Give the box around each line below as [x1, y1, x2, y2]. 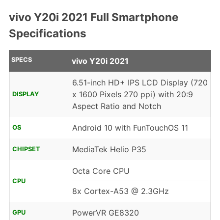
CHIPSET [12, 145, 40, 153]
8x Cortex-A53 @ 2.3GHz [72, 186, 169, 196]
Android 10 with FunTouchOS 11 [72, 123, 188, 133]
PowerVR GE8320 [72, 208, 139, 218]
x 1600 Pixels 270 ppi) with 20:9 [72, 89, 193, 100]
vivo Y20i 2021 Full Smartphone [8, 10, 178, 24]
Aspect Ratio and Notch [72, 101, 161, 111]
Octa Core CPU [72, 166, 130, 176]
